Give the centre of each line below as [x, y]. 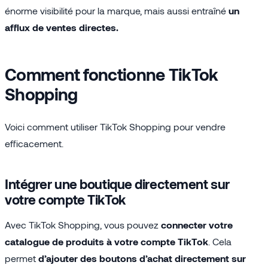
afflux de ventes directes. [62, 27]
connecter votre [197, 224]
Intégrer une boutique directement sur [117, 183]
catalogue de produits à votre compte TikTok [106, 241]
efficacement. [34, 143]
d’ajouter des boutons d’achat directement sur [142, 258]
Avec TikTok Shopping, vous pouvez [83, 224]
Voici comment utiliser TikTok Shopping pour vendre [115, 126]
